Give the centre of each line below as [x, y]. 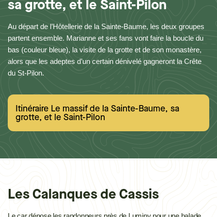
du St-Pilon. [26, 73]
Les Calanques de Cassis [83, 194]
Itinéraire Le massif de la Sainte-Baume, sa [97, 108]
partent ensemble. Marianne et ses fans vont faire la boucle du [106, 38]
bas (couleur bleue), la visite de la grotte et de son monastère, [105, 50]
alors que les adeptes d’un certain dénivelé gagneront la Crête [105, 61]
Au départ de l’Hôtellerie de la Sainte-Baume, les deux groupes [106, 26]
